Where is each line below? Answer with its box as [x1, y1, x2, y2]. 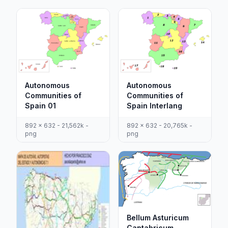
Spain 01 [25, 101, 56, 110]
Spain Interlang [127, 101, 182, 110]
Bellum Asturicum [127, 213, 189, 222]
